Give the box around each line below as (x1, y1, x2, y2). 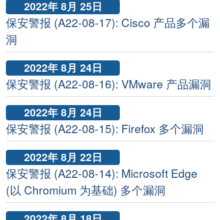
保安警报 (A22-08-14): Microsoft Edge (6, 165, 197, 182)
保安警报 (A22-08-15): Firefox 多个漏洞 (6, 120, 204, 137)
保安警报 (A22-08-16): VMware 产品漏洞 (6, 76, 211, 92)
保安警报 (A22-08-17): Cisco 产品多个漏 (6, 14, 210, 31)
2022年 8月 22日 (24, 149, 102, 164)
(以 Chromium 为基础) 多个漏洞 (6, 182, 165, 198)
